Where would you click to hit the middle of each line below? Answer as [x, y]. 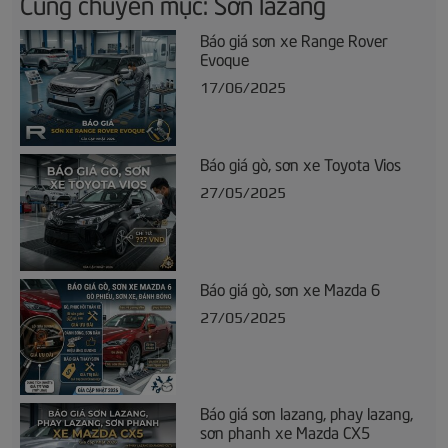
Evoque [224, 57]
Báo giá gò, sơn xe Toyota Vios [300, 163]
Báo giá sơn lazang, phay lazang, [306, 411]
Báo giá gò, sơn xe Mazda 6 [290, 287]
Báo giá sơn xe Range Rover [294, 38]
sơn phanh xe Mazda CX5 [285, 430]
